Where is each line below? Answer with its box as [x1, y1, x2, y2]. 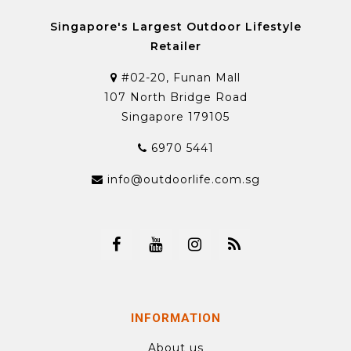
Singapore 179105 [121, 109, 230, 124]
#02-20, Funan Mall [118, 70, 241, 85]
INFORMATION [130, 310, 221, 325]
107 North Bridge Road [103, 89, 248, 104]
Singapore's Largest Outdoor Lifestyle [49, 19, 302, 34]
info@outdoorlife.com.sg [107, 172, 260, 186]
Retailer [150, 38, 201, 53]
